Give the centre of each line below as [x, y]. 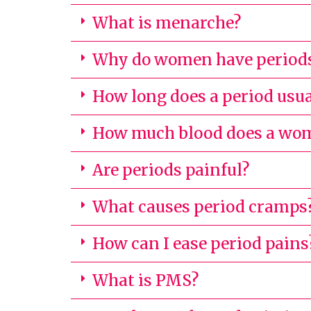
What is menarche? [167, 23]
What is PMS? [145, 280]
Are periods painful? [171, 170]
